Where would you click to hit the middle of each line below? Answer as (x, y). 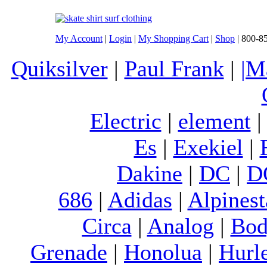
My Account (79, 38)
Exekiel (208, 147)
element (214, 121)
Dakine (150, 173)
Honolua (163, 252)
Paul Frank (174, 68)
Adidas (140, 199)
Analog (180, 226)
